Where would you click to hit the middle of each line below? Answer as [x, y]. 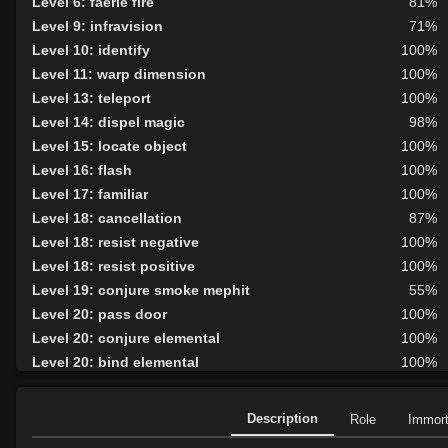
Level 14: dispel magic [108, 122]
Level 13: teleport [91, 98]
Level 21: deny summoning [124, 386]
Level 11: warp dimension [119, 74]
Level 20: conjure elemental [126, 338]
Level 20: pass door [99, 314]
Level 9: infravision [97, 26]
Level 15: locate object [109, 146]
